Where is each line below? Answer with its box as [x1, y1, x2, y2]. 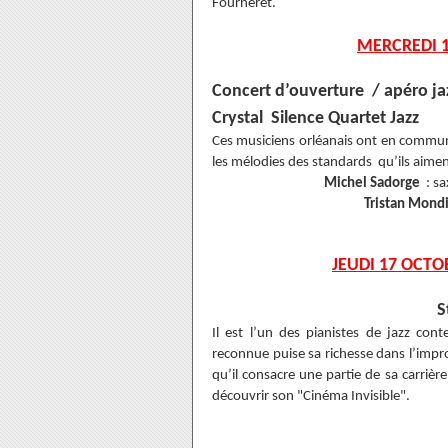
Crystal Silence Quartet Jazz [212, 109, 419, 128]
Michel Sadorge [323, 176, 420, 191]
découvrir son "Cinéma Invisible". [212, 389, 410, 404]
